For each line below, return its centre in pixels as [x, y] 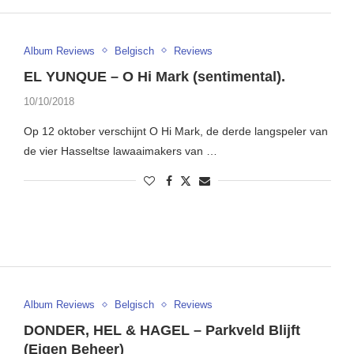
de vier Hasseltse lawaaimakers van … [120, 151]
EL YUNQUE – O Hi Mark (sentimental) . [154, 76]
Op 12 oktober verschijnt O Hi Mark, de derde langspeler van [175, 131]
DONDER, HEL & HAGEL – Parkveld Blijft [162, 331]
